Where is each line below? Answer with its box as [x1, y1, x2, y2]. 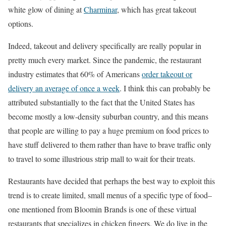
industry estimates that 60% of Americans [8, 68, 142, 79]
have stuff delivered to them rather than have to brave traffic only [8, 139, 211, 150]
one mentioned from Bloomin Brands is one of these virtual [8, 203, 196, 214]
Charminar [84, 4, 117, 15]
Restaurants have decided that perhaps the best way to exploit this [8, 175, 215, 186]
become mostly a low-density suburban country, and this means [8, 110, 208, 122]
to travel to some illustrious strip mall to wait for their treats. [8, 153, 195, 164]
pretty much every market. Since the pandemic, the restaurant [8, 54, 201, 65]
